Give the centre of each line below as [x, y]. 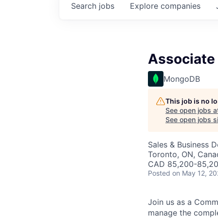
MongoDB [182, 79]
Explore [145, 6]
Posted [159, 173]
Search [85, 6]
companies [181, 6]
